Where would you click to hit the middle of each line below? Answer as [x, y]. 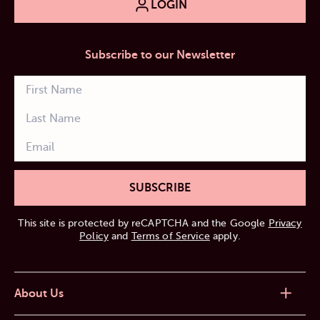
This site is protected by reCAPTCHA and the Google [143, 223]
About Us [39, 293]
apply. [225, 236]
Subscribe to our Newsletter [160, 55]
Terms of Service [170, 236]
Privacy [285, 223]
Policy [94, 236]
